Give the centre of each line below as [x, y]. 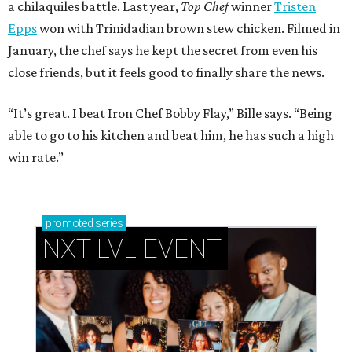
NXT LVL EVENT [132, 249]
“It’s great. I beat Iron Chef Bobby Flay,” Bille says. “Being [170, 114]
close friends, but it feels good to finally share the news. [166, 73]
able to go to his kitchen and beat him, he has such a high [171, 136]
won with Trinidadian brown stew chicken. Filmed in [189, 29]
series [108, 224]
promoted [70, 224]
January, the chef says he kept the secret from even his [163, 51]
